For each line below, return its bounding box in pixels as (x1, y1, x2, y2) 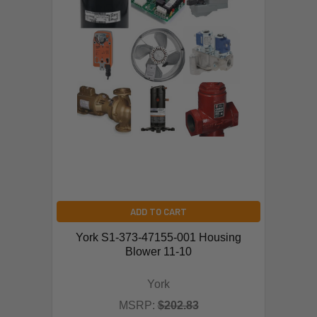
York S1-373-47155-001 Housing (76, 231, 241, 243)
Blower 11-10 (125, 245, 192, 258)
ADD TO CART (130, 205, 187, 217)
